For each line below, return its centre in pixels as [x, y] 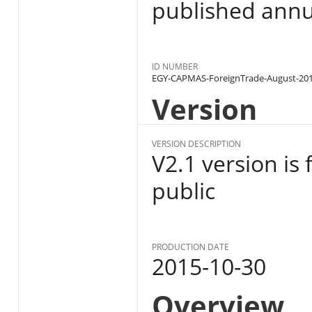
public [183, 191]
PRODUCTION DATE [190, 247]
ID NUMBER [174, 67]
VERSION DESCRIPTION [196, 144]
